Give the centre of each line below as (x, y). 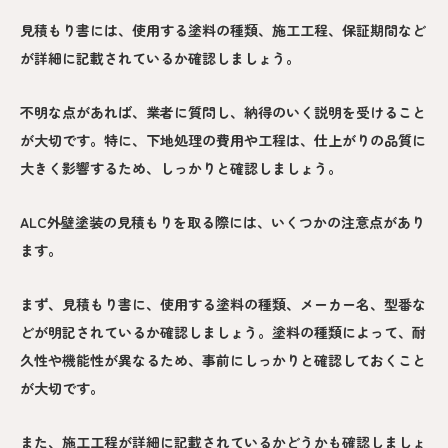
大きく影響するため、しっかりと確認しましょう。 (181, 167)
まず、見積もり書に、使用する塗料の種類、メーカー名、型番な (223, 303)
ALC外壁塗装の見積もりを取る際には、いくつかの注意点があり (222, 221)
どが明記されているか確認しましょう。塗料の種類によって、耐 (223, 331)
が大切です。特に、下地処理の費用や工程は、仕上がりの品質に (223, 139)
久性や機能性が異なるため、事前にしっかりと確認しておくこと (223, 359)
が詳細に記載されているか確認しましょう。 (160, 57)
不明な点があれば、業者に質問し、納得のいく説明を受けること (223, 111)
